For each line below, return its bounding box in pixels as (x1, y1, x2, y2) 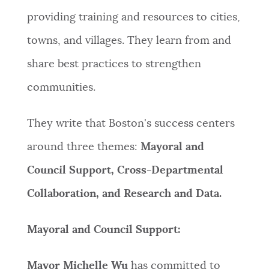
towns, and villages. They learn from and (26, 35, 231, 47)
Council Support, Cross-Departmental (26, 165, 223, 177)
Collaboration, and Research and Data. (26, 189, 222, 200)
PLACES (13, 61, 48, 70)
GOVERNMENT (13, 108, 76, 117)
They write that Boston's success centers (26, 118, 235, 130)
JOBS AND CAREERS (13, 202, 101, 211)
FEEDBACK (13, 155, 61, 164)
